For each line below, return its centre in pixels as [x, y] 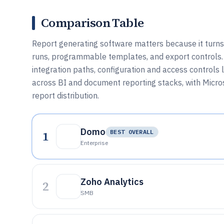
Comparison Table [92, 23]
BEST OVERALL [132, 132]
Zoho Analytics [112, 182]
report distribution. [65, 95]
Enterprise [94, 143]
